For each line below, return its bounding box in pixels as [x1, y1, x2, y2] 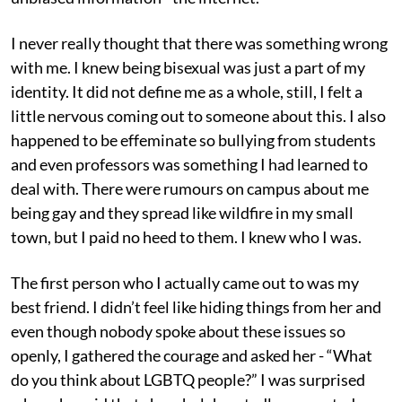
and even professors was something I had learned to [11, 153, 368, 174]
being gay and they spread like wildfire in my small [11, 202, 354, 223]
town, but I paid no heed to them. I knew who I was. [11, 226, 362, 247]
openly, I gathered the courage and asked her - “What [11, 345, 372, 365]
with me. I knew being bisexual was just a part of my [11, 57, 365, 77]
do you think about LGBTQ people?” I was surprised [11, 369, 365, 389]
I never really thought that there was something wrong [11, 32, 388, 53]
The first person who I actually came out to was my [11, 272, 359, 293]
